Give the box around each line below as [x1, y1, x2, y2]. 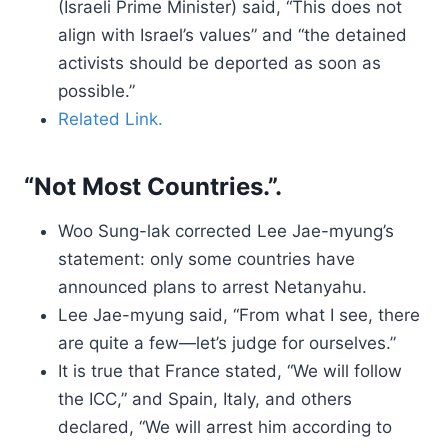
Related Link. [58, 109, 163, 129]
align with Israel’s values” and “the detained [58, 25, 407, 45]
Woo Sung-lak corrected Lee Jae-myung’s [58, 221, 394, 241]
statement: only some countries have [58, 249, 355, 269]
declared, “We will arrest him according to [58, 417, 392, 437]
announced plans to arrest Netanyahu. [58, 277, 367, 297]
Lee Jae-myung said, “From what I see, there [58, 305, 420, 325]
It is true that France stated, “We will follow [58, 361, 402, 381]
